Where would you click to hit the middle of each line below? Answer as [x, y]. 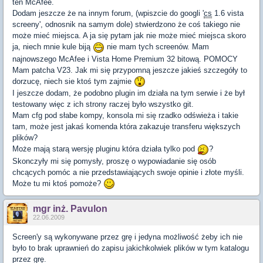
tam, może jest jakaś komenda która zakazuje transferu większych [126, 127]
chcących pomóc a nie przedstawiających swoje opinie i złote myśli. [128, 172]
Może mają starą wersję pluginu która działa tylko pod [105, 149]
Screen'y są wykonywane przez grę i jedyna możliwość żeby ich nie [127, 237]
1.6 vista [228, 14]
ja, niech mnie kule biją [53, 47]
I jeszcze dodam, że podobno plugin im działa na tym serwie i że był [129, 93]
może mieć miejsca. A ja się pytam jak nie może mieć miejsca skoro [129, 36]
